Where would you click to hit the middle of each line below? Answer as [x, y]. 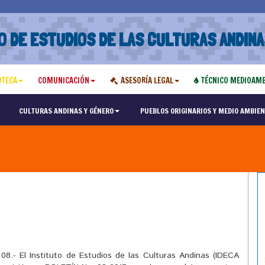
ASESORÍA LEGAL [147, 80]
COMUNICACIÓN [63, 80]
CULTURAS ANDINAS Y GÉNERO [66, 111]
